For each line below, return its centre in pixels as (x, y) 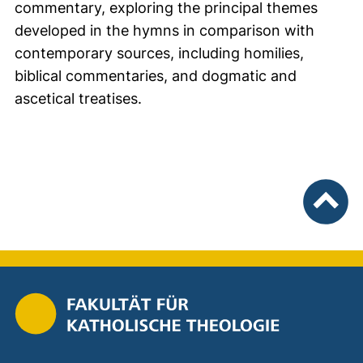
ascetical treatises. (78, 98)
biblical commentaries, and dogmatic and (156, 76)
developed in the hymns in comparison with (164, 30)
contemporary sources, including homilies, (159, 53)
